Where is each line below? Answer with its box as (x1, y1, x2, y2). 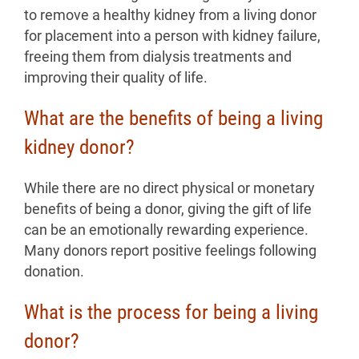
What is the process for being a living (24, 301, 318, 325)
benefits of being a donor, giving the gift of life (24, 201, 312, 218)
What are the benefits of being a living (24, 107, 323, 131)
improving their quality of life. (24, 70, 208, 87)
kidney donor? (24, 135, 135, 159)
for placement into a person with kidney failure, (24, 28, 321, 45)
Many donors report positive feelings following (24, 243, 317, 260)
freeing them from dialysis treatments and (24, 49, 292, 66)
